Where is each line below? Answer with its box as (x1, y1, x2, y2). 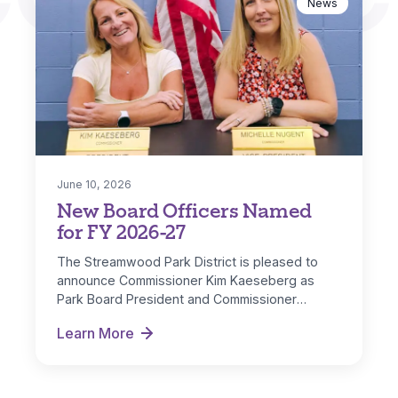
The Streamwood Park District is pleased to (57, 254, 318, 270)
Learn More (57, 324, 134, 343)
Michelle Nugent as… (57, 310, 180, 326)
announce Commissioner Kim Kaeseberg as (57, 273, 314, 289)
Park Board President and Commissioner (57, 291, 297, 307)
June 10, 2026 (57, 178, 131, 192)
